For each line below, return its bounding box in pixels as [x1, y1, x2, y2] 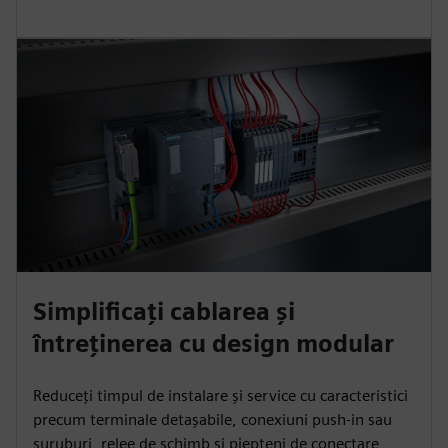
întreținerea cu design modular [33, 328, 394, 358]
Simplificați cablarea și [33, 296, 295, 326]
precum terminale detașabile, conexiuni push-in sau [33, 409, 392, 429]
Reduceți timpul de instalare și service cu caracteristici [33, 385, 408, 405]
